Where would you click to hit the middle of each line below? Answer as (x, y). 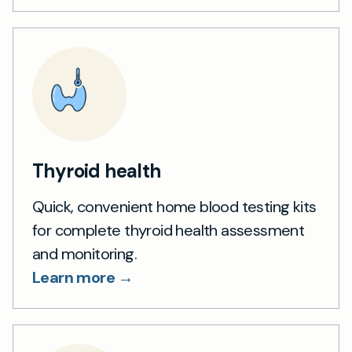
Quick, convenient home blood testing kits (174, 207)
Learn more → (83, 277)
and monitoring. (84, 254)
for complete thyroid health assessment (169, 230)
